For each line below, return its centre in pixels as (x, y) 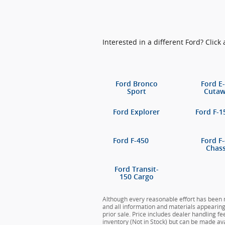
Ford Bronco (136, 84)
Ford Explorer (136, 112)
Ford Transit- (136, 169)
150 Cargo (136, 177)
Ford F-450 (131, 141)
